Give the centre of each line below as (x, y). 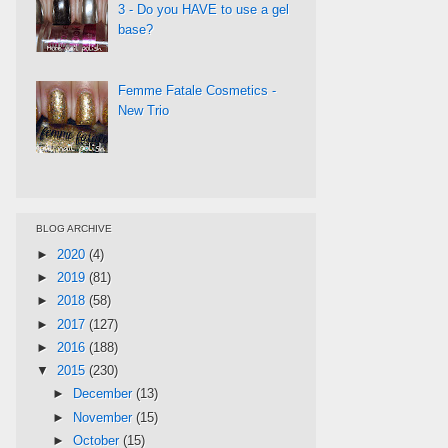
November (104, 417)
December (104, 394)
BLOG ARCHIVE (74, 228)
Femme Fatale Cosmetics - (197, 90)
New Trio (144, 110)
